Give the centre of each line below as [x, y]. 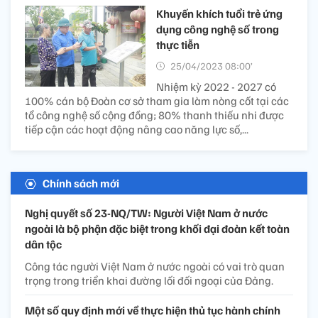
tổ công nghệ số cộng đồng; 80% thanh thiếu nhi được [154, 115]
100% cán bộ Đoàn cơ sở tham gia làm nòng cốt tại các [157, 101]
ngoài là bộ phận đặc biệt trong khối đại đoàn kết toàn [157, 229]
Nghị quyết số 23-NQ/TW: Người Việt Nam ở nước [146, 213]
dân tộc [43, 245]
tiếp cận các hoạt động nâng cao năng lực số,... [137, 130]
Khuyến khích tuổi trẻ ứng [219, 14]
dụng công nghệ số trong [218, 29]
